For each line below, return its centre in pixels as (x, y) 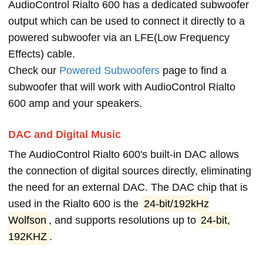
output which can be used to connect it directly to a (127, 21)
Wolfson (27, 220)
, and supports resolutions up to (124, 220)
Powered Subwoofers (109, 70)
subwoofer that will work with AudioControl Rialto (122, 87)
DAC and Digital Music (65, 134)
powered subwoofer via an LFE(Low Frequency (119, 38)
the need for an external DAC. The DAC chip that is (128, 187)
